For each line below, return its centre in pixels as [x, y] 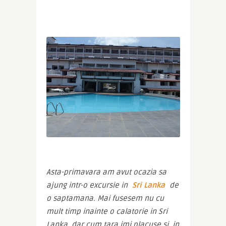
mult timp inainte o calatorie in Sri [107, 212]
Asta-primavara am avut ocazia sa [106, 172]
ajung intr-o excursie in [88, 185]
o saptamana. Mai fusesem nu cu [105, 199]
